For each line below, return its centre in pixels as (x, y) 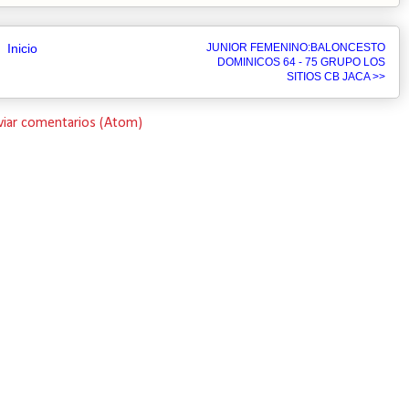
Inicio (22, 48)
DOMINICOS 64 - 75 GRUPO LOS (301, 62)
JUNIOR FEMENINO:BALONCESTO (296, 47)
